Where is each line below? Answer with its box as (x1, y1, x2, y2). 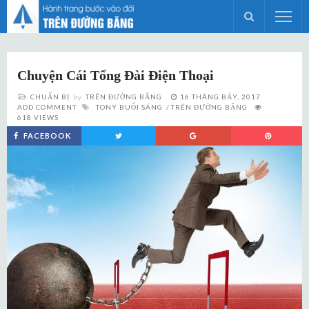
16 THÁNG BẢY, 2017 (180, 92, 261, 101)
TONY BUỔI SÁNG (96, 103, 163, 111)
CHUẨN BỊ (30, 92, 70, 101)
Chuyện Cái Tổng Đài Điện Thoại (17, 68, 214, 83)
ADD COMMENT (17, 103, 77, 111)
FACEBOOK (23, 131, 71, 140)
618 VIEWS (17, 113, 59, 121)
